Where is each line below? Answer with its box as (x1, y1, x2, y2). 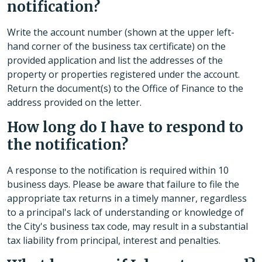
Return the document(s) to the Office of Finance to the (7, 82, 243, 95)
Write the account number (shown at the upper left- (7, 26, 235, 39)
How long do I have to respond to (7, 118, 243, 137)
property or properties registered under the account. (7, 68, 240, 81)
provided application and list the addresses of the (7, 54, 223, 67)
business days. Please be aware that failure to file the (7, 178, 239, 191)
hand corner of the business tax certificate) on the (7, 40, 226, 53)
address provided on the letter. (7, 96, 142, 109)
